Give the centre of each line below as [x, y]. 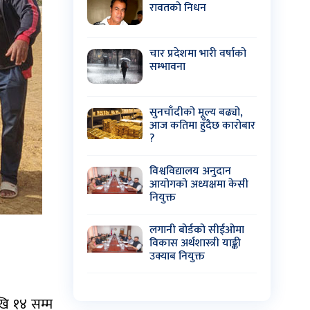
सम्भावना [167, 66]
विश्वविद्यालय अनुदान [190, 171]
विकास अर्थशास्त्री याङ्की [195, 243]
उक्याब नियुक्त [177, 256]
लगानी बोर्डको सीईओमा [197, 230]
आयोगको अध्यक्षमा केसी [199, 184]
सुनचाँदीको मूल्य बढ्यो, [196, 112]
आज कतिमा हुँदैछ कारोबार [202, 125]
